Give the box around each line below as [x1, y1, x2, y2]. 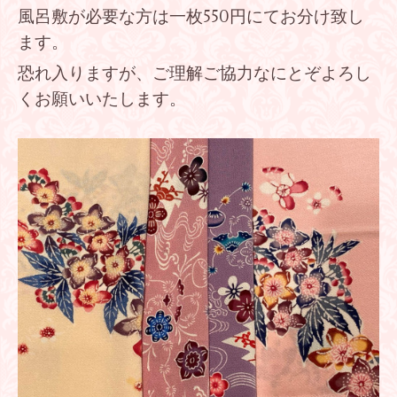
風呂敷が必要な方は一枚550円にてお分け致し [18, 6, 364, 27]
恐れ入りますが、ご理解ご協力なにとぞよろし [18, 62, 371, 84]
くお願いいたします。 [18, 88, 186, 110]
